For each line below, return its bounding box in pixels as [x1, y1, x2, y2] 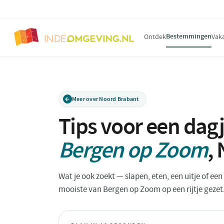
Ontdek [144, 32, 166, 41]
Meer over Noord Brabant [72, 95, 139, 103]
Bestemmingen [166, 31, 211, 41]
